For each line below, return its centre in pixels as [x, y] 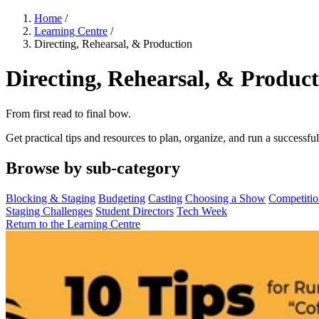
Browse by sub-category [93, 168]
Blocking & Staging [51, 198]
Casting [165, 198]
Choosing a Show [225, 198]
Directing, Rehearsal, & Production [113, 44]
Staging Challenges [49, 211]
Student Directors [135, 211]
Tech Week [202, 211]
